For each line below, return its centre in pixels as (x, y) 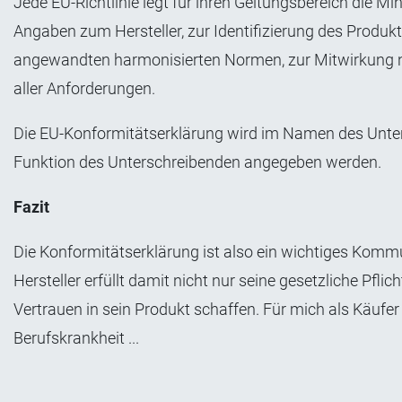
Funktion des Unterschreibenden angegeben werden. (197, 162)
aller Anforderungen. (86, 89)
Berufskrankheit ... (76, 338)
